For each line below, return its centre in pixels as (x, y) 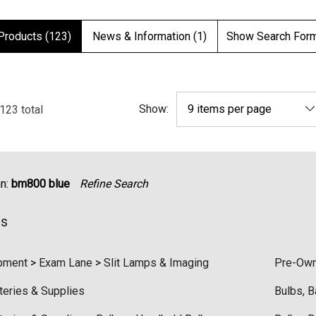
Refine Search (114, 184)
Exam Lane (66, 263)
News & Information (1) (150, 36)
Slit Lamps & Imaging (156, 263)
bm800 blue (41, 184)
